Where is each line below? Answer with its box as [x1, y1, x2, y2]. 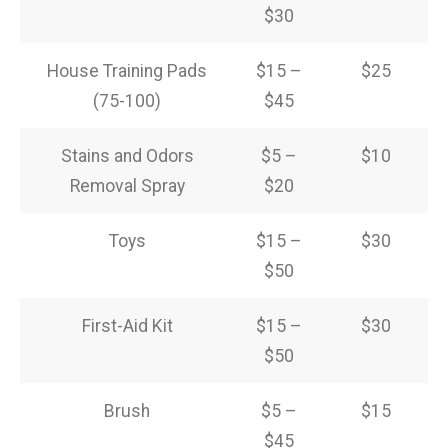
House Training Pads [47, 60, 207, 81]
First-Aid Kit [81, 315, 173, 336]
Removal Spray [69, 175, 185, 196]
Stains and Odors [60, 145, 194, 166]
